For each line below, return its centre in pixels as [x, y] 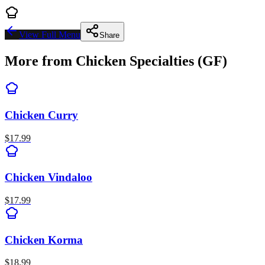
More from [40, 61]
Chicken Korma [44, 240]
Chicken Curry [41, 115]
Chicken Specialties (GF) [151, 61]
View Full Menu [50, 35]
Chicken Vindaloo [49, 177]
